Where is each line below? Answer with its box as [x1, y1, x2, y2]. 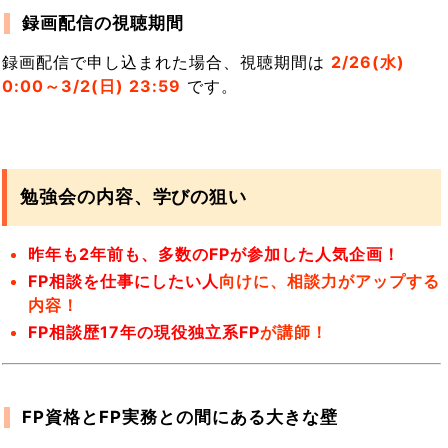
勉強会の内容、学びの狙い [19, 186, 248, 208]
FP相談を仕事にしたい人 [28, 270, 220, 291]
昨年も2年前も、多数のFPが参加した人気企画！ [28, 243, 401, 264]
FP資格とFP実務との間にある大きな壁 [21, 407, 338, 428]
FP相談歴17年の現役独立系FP [28, 322, 261, 343]
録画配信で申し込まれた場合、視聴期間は [2, 52, 332, 73]
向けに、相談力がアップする [219, 270, 441, 291]
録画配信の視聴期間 [21, 13, 184, 34]
